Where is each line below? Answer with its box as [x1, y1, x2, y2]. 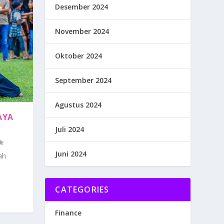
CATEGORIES [55, 184, 109, 195]
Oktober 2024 [55, 51, 102, 61]
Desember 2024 [55, 2, 108, 12]
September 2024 [55, 75, 112, 85]
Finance [55, 208, 82, 218]
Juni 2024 [55, 149, 87, 159]
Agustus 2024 [55, 100, 102, 110]
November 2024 [55, 26, 109, 36]
